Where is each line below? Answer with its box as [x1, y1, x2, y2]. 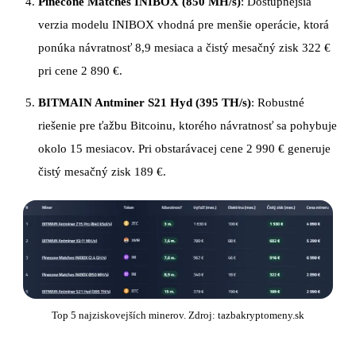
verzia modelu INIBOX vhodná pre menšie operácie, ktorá [38, 17, 329, 31]
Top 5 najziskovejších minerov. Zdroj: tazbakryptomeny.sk [52, 308, 304, 321]
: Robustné [251, 95, 304, 109]
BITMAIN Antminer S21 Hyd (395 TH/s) [38, 95, 251, 109]
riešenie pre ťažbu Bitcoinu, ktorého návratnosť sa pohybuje [38, 118, 337, 132]
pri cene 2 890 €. [38, 64, 122, 77]
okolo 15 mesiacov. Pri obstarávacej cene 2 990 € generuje [38, 141, 331, 155]
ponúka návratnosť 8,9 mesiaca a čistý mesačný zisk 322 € [38, 41, 331, 54]
